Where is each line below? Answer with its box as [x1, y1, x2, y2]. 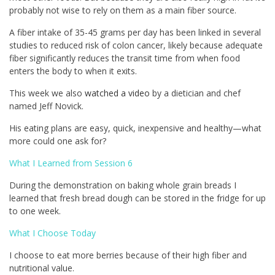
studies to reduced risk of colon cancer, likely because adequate [9, 39, 263, 52]
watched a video [85, 87, 150, 99]
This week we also [9, 87, 85, 99]
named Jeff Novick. [9, 100, 83, 112]
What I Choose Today [9, 227, 96, 239]
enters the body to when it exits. [9, 65, 137, 77]
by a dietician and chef [150, 87, 241, 99]
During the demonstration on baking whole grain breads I [9, 179, 236, 192]
